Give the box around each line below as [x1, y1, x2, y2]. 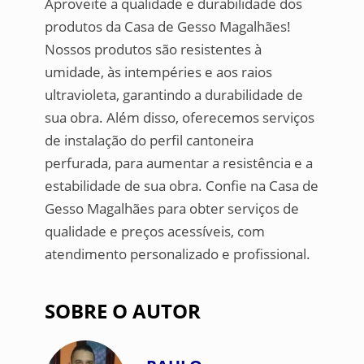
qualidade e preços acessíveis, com [44, 222, 265, 241]
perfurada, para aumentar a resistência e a [44, 154, 313, 173]
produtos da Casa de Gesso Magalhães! [44, 17, 291, 37]
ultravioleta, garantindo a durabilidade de [44, 85, 303, 105]
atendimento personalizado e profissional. [44, 245, 310, 264]
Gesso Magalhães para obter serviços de [44, 199, 299, 219]
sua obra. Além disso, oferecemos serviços [44, 108, 314, 128]
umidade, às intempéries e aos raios [44, 63, 272, 82]
